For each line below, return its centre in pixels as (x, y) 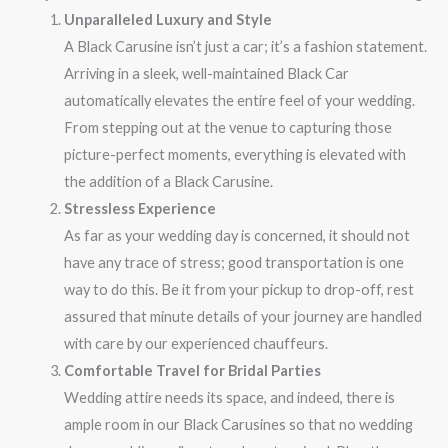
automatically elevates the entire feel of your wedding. (239, 100)
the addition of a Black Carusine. (168, 181)
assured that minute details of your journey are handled (242, 316)
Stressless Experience (139, 208)
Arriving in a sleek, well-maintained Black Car (206, 73)
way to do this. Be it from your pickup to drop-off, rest (238, 289)
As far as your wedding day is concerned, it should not (236, 235)
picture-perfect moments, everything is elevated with (234, 154)
